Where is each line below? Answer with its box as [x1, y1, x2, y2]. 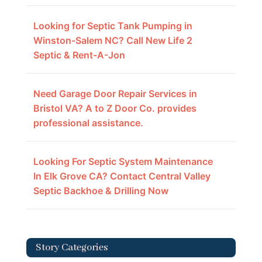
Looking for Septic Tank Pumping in [33, 20, 192, 32]
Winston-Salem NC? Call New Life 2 [33, 35, 192, 47]
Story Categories [35, 242, 108, 254]
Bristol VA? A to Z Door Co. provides [33, 102, 196, 115]
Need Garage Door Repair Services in [33, 88, 197, 100]
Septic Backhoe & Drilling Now [33, 185, 168, 197]
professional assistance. [33, 117, 143, 129]
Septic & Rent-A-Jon [33, 49, 125, 61]
